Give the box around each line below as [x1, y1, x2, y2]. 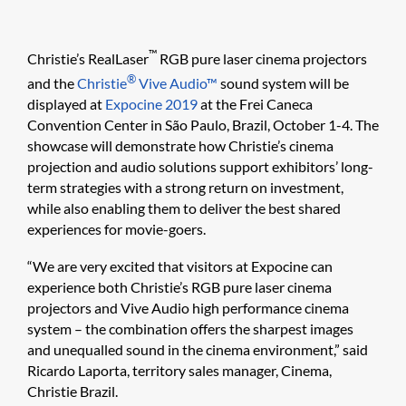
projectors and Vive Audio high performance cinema [27, 299, 349, 317]
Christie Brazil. [27, 382, 118, 401]
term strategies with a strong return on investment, [27, 179, 343, 197]
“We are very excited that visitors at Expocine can [27, 257, 333, 275]
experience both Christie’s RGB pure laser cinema [27, 278, 332, 296]
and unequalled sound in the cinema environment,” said [27, 341, 368, 359]
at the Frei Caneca [198, 95, 313, 113]
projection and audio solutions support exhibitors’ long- [27, 158, 373, 176]
